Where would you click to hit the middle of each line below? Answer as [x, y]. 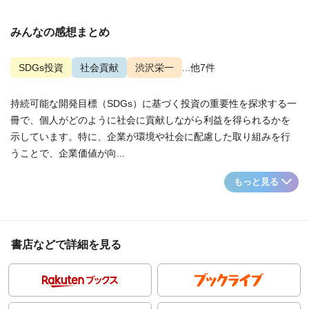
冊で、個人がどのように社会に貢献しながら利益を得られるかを [150, 120]
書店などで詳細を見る [66, 245]
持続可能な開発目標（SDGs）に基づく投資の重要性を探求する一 [153, 103]
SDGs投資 [41, 68]
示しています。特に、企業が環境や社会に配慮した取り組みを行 [150, 137]
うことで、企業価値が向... [68, 153]
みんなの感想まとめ [60, 32]
